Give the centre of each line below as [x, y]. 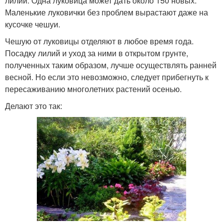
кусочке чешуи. [33, 24]
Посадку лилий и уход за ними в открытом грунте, [97, 53]
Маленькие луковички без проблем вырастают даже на [107, 12]
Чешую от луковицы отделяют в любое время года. [99, 41]
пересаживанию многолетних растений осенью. [93, 89]
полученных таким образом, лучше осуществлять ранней [111, 65]
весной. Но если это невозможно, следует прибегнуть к [107, 77]
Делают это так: [34, 106]
